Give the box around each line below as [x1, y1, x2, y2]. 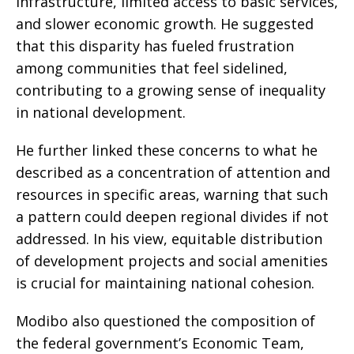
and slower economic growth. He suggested [16, 14, 314, 34]
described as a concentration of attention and [16, 163, 330, 183]
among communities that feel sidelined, [16, 58, 288, 78]
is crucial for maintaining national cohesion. [16, 273, 314, 293]
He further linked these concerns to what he [16, 141, 318, 160]
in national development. [16, 103, 186, 122]
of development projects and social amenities [16, 251, 328, 271]
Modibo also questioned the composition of [16, 311, 315, 331]
